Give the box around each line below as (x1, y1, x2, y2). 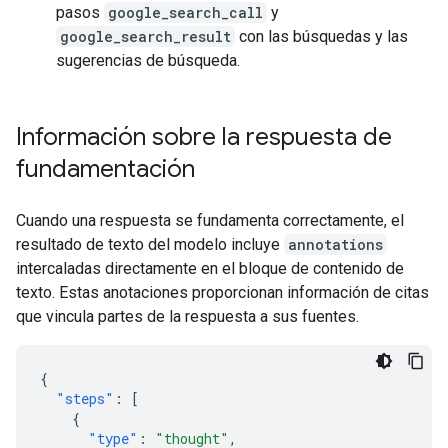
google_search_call (108, 2, 263, 22)
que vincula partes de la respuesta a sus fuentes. (16, 306, 359, 326)
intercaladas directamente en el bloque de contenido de (16, 258, 404, 278)
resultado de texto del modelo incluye (16, 234, 284, 254)
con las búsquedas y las (235, 26, 408, 46)
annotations (288, 234, 383, 254)
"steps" (56, 388, 114, 408)
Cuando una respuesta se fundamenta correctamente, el (16, 210, 404, 230)
